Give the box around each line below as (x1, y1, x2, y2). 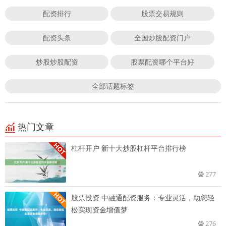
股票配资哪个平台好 (131, 56, 195, 67)
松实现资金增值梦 (71, 204, 128, 214)
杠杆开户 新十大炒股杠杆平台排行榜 (71, 143, 186, 153)
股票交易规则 (141, 8, 184, 18)
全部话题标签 (92, 81, 134, 91)
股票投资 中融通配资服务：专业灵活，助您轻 (71, 192, 101, 202)
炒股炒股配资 (35, 56, 78, 67)
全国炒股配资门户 (134, 32, 191, 42)
